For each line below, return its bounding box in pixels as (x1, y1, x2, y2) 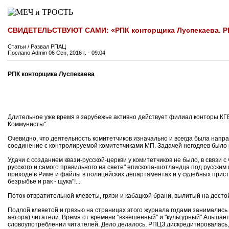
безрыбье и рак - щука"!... (8, 178, 80, 185)
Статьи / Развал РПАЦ (8, 43, 66, 50)
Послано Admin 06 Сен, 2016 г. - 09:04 (8, 50, 105, 56)
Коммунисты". (8, 121, 48, 128)
